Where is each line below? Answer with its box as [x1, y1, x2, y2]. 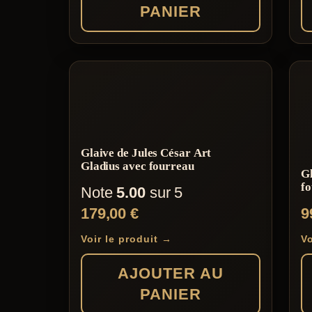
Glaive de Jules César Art [80, 146, 212, 159]
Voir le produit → [80, 233, 172, 245]
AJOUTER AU [118, 265, 224, 283]
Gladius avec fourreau [80, 159, 194, 173]
